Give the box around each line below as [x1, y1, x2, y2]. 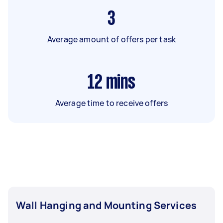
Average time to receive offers [55, 98, 168, 109]
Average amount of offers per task [47, 34, 176, 45]
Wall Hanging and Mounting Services [16, 199, 197, 212]
